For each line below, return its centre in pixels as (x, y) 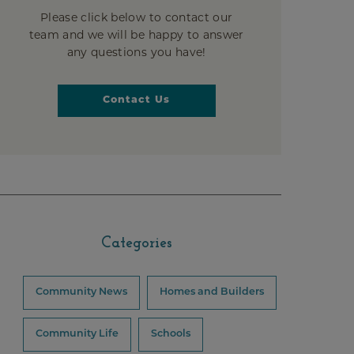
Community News (82, 292)
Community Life (77, 334)
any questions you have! (136, 52)
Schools (171, 334)
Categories (136, 243)
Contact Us (137, 100)
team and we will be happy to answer (136, 35)
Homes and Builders (212, 292)
